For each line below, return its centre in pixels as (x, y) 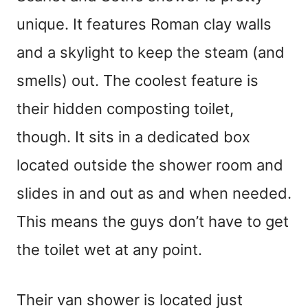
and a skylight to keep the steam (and (151, 53)
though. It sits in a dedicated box (133, 137)
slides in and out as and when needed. (154, 194)
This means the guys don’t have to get (153, 222)
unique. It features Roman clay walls (144, 24)
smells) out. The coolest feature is (137, 81)
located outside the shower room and (150, 165)
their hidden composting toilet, (125, 109)
